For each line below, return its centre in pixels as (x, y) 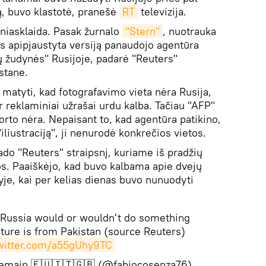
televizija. (162, 12)
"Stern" (142, 31)
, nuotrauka (189, 31)
